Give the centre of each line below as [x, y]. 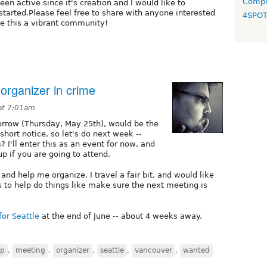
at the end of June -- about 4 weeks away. [121, 216]
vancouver [153, 250]
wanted [196, 250]
